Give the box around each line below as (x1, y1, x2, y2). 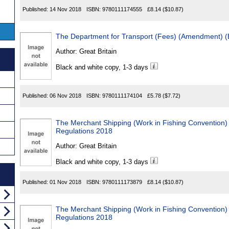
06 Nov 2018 (50, 93, 81, 99)
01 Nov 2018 (50, 179, 81, 186)
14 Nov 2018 (50, 6, 81, 13)
